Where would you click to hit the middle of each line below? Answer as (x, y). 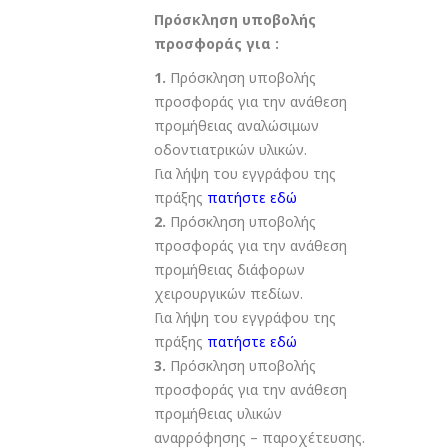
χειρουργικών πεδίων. (228, 294)
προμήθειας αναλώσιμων (236, 126)
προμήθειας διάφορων (229, 270)
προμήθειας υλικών (218, 414)
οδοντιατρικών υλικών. (230, 150)
